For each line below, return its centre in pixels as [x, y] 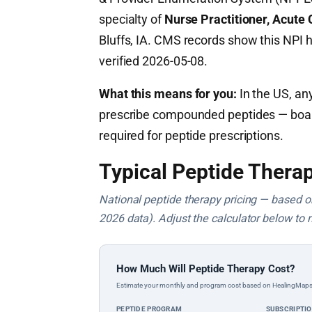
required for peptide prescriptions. [191, 135]
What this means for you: [168, 93]
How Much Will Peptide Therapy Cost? [205, 268]
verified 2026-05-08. [154, 61]
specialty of [132, 19]
